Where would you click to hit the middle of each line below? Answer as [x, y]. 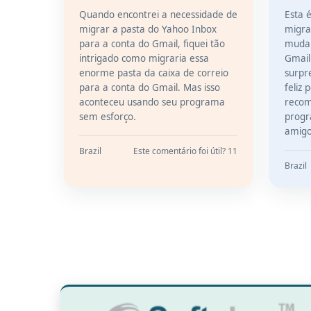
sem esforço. [108, 117]
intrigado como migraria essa [144, 58]
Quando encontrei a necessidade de [158, 15]
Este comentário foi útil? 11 [185, 151]
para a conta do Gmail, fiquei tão [152, 44]
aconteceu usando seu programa [152, 102]
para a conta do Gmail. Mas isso [150, 87]
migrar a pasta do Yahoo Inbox [148, 29]
